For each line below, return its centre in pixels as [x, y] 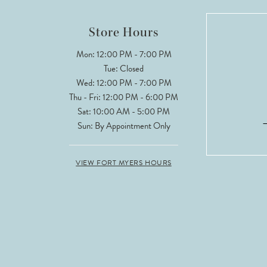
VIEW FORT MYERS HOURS [124, 162]
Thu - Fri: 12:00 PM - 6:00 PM [124, 97]
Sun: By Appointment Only [124, 125]
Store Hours [124, 32]
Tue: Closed [124, 68]
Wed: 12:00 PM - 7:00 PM [124, 83]
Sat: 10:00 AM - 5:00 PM [124, 111]
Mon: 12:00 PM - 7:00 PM [124, 54]
